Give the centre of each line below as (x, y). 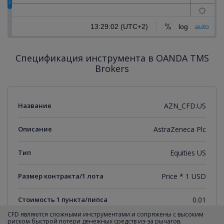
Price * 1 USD (184, 176)
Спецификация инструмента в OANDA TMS (112, 58)
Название (35, 105)
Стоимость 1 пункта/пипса (63, 199)
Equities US (188, 152)
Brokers (112, 68)
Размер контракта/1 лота (61, 176)
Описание (35, 129)
